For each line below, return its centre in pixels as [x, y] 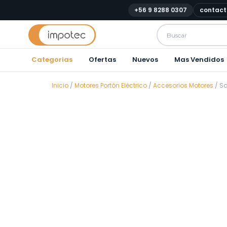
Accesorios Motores [183, 85]
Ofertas [102, 60]
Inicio [60, 85]
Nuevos [145, 60]
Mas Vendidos [199, 60]
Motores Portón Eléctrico [111, 85]
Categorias [52, 60]
